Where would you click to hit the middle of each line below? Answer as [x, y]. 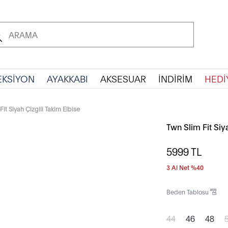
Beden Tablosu [188, 192]
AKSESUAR [123, 78]
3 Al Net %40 [185, 167]
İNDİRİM [175, 78]
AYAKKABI [67, 78]
